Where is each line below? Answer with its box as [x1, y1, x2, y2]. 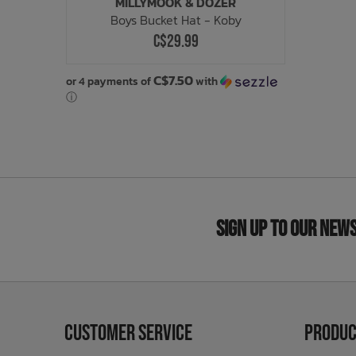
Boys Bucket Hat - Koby [110, 10, 242, 30]
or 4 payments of [65, 73, 153, 91]
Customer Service [64, 319, 192, 346]
